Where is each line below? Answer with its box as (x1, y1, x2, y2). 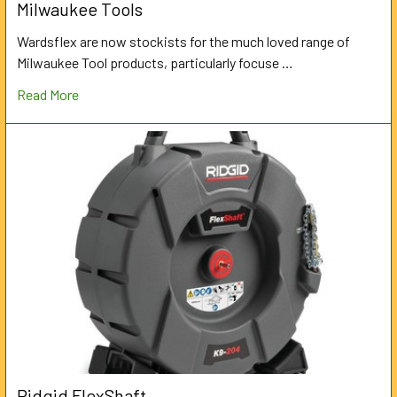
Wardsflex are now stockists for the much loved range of (17, 33, 350, 51)
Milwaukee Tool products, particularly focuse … (17, 54, 293, 72)
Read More (17, 86, 79, 104)
